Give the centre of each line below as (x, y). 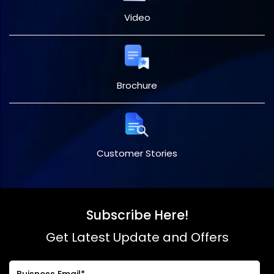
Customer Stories (137, 154)
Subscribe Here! (137, 215)
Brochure (137, 86)
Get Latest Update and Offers (137, 238)
